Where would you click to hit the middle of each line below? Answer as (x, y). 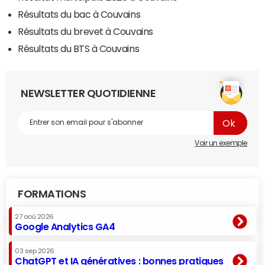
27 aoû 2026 (34, 216)
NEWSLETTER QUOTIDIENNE (88, 93)
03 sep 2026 (35, 251)
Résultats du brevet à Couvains (85, 31)
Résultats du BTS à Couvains (79, 48)
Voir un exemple (221, 143)
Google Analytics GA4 (65, 226)
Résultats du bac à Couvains (79, 14)
